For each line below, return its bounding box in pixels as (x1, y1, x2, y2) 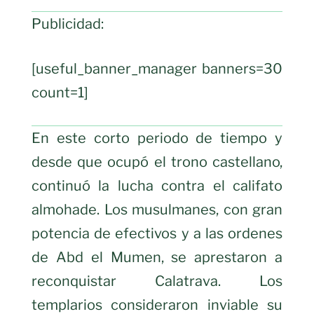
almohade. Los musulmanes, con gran (32, 201, 282, 219)
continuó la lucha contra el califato (32, 177, 282, 195)
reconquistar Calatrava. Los (32, 273, 282, 290)
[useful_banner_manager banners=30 (32, 60, 282, 78)
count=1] (32, 84, 88, 102)
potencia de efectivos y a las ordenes (32, 225, 282, 243)
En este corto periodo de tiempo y (32, 130, 282, 147)
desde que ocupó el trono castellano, (32, 153, 282, 171)
